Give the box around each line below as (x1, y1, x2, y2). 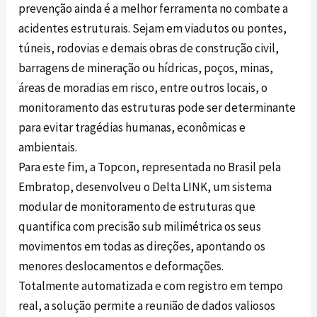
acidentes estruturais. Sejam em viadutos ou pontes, (18, 21, 287, 37)
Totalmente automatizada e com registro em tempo (18, 278, 284, 294)
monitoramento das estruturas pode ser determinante (18, 100, 296, 116)
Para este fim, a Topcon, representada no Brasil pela (18, 159, 282, 175)
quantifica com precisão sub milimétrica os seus (18, 219, 262, 235)
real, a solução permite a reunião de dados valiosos (18, 298, 276, 314)
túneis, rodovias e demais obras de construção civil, (18, 40, 279, 57)
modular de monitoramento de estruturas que (18, 199, 256, 215)
